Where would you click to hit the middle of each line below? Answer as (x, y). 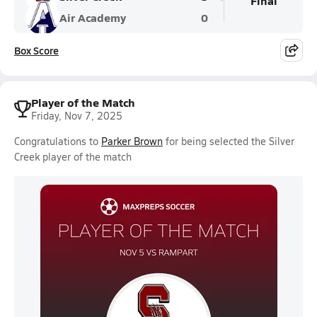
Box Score (36, 50)
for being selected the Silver (229, 141)
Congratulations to (58, 141)
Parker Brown (132, 141)
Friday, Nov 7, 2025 (77, 116)
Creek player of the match (73, 157)
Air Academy (93, 17)
